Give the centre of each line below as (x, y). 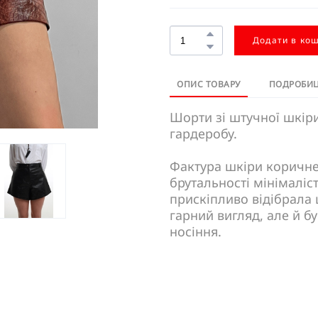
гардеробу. (203, 133)
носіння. (196, 231)
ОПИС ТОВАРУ (209, 84)
